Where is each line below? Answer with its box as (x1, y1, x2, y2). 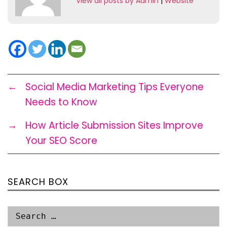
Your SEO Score (25, 133, 97, 147)
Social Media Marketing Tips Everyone (25, 80, 204, 94)
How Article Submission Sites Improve (25, 118, 203, 132)
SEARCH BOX (8, 175, 68, 188)
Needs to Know (25, 95, 97, 109)
